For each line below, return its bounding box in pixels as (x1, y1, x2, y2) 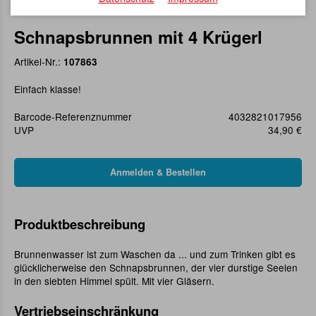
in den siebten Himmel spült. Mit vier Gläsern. (14, 274, 214, 288)
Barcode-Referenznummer (14, 109, 132, 124)
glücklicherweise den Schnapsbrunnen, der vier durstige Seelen (14, 260, 298, 275)
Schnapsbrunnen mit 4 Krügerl (14, 25, 262, 49)
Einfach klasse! (14, 82, 81, 97)
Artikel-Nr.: (14, 54, 63, 69)
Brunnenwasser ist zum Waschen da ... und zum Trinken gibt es (14, 247, 296, 262)
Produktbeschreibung (14, 214, 145, 234)
